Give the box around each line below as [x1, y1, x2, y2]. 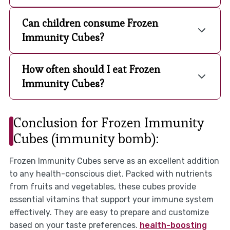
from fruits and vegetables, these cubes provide [9, 182, 196, 192]
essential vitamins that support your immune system [9, 195, 214, 205]
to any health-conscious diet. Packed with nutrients [9, 169, 212, 179]
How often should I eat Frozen [22, 63, 160, 76]
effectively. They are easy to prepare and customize [9, 207, 209, 218]
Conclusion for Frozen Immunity [13, 114, 204, 132]
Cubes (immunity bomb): [13, 130, 159, 148]
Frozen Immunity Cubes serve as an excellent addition [9, 156, 219, 166]
